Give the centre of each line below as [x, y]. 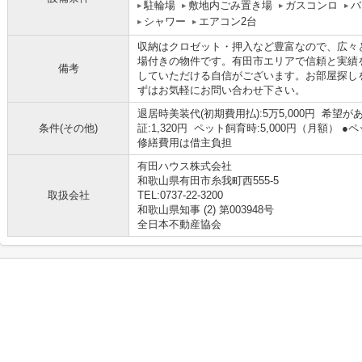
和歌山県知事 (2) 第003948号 [206, 210]
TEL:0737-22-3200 [180, 195]
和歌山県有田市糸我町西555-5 [210, 181]
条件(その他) [68, 128]
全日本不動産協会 [179, 224]
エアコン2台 [228, 21]
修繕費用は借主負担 [185, 143]
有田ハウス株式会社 [185, 166]
